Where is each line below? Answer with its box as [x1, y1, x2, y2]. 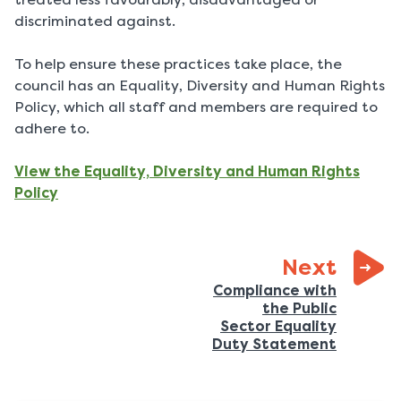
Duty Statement [212, 336, 337, 354]
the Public [262, 300, 337, 318]
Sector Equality [220, 318, 337, 336]
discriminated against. [14, 13, 175, 30]
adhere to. [14, 120, 90, 138]
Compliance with [213, 282, 337, 300]
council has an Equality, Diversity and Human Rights [14, 77, 385, 95]
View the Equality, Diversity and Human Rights [14, 163, 360, 181]
